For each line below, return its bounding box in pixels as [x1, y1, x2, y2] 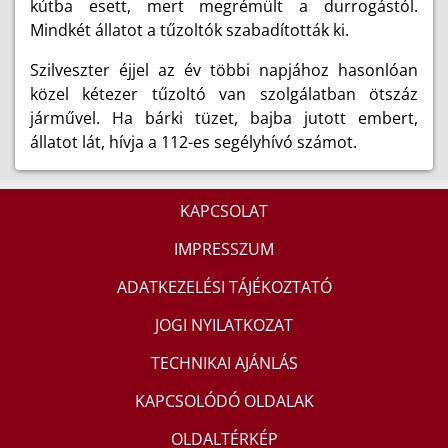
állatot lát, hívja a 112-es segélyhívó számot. [30, 131, 357, 153]
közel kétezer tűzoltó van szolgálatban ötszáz [30, 83, 418, 105]
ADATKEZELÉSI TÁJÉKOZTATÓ [116, 275, 332, 298]
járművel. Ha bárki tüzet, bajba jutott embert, [30, 107, 418, 129]
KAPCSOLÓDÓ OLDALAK [134, 389, 314, 412]
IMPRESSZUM [174, 237, 274, 260]
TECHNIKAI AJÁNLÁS [150, 351, 298, 374]
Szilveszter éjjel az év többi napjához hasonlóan [30, 59, 418, 81]
